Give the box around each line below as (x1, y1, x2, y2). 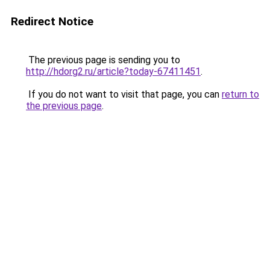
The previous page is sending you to (26, 54, 180, 66)
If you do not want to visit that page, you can (26, 89, 222, 100)
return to (222, 89, 259, 100)
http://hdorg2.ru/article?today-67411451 (26, 66, 201, 77)
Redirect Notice (11, 14, 93, 28)
